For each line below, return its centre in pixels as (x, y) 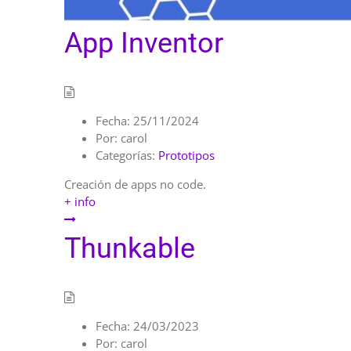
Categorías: (125, 156)
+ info (80, 202)
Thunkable (130, 249)
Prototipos (186, 156)
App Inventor (144, 43)
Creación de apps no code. (135, 185)
